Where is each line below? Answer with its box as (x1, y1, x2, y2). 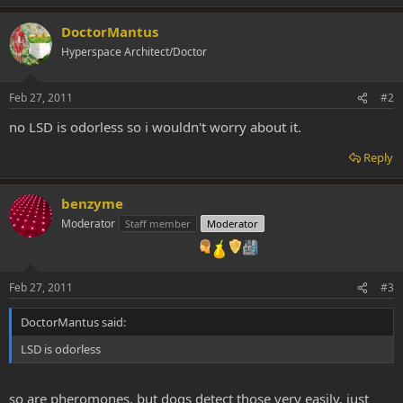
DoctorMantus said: (21, 314, 126, 330)
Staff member (125, 217, 191, 230)
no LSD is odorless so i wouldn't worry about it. (9, 118, 301, 136)
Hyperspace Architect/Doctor (61, 43, 207, 59)
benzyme (61, 194, 123, 212)
